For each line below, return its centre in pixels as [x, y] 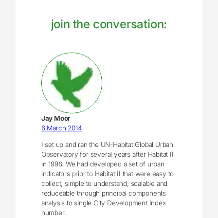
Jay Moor [56, 118]
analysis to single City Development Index [103, 203]
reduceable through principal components [103, 193]
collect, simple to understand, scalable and [104, 184]
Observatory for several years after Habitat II [107, 154]
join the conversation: [109, 24]
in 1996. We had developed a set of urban [103, 164]
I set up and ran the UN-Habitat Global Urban [107, 145]
